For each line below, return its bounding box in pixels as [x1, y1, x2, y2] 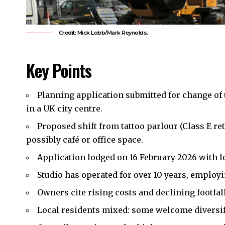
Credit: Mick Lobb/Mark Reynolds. [57, 29, 148, 37]
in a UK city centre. [26, 103, 102, 114]
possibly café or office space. [26, 134, 143, 145]
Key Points [26, 57, 92, 83]
